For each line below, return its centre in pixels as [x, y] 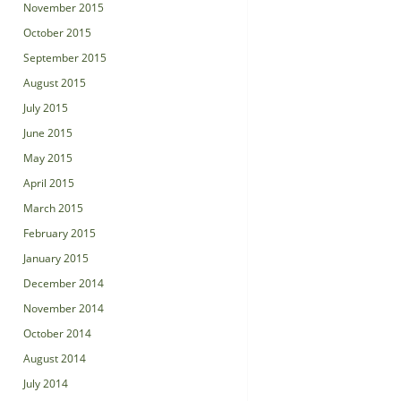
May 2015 [48, 158]
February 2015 [60, 233]
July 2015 [46, 108]
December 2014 [64, 283]
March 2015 [53, 208]
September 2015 [65, 58]
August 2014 [55, 358]
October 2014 [57, 333]
